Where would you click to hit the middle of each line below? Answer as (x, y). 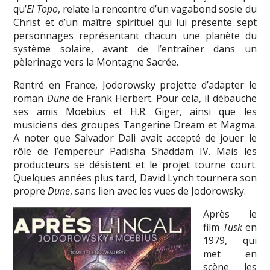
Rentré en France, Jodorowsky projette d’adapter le (135, 85)
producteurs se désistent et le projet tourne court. (135, 164)
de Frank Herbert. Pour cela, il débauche (163, 98)
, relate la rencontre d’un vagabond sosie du (157, 9)
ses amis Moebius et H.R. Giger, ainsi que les (135, 111)
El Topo (42, 9)
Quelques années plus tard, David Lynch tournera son (135, 177)
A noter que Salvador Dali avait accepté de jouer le (135, 138)
